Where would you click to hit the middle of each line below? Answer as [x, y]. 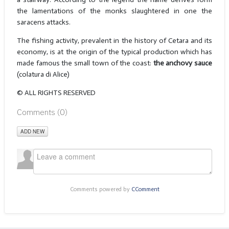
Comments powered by [100, 189]
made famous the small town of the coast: [85, 63]
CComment [145, 189]
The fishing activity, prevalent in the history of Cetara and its [114, 41]
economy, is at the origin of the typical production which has [114, 52]
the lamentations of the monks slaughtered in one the [114, 11]
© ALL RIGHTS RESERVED [56, 93]
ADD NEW [32, 131]
